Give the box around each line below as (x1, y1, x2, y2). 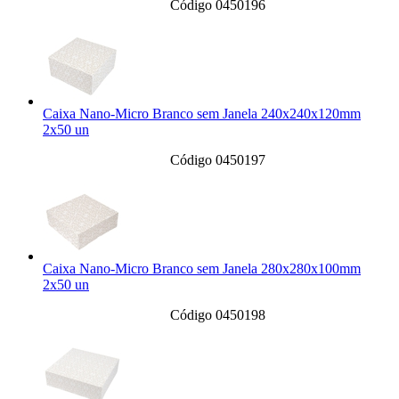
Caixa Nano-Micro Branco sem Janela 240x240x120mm (43, 106, 361, 122)
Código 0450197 (169, 152, 265, 168)
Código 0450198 (169, 307, 265, 323)
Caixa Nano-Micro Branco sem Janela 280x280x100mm (43, 261, 361, 277)
